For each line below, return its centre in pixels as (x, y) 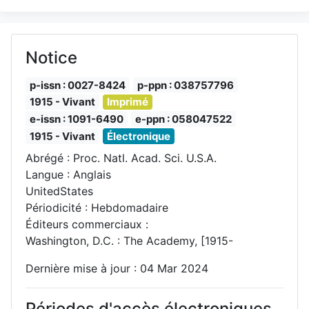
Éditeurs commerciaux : (87, 224)
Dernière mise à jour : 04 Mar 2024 (117, 268)
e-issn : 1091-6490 (77, 119)
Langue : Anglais (68, 174)
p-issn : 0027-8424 (78, 85)
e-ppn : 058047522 (183, 119)
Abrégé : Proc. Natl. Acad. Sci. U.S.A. (121, 158)
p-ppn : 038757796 (186, 85)
